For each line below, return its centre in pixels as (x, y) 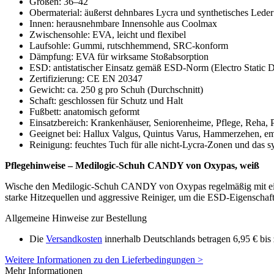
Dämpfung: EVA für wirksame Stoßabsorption (119, 56)
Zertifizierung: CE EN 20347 (86, 78)
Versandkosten (74, 239)
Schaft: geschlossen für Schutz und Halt (106, 100)
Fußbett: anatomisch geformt (84, 111)
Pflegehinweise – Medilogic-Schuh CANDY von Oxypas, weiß (132, 165)
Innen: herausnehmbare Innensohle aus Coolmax (123, 23)
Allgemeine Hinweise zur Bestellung (76, 218)
